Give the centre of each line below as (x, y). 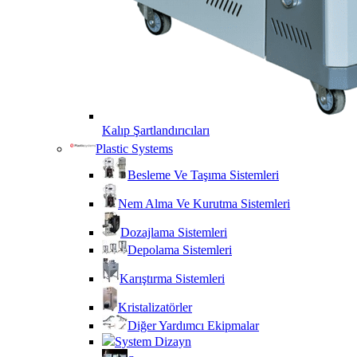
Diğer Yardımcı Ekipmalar (193, 326)
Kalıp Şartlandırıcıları (156, 130)
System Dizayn (153, 341)
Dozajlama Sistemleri (174, 232)
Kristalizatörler (155, 307)
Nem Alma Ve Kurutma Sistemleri (204, 204)
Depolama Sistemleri (180, 250)
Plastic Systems (134, 149)
